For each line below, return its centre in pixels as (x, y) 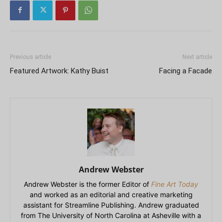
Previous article (30, 57)
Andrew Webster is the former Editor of (87, 184)
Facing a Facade (186, 71)
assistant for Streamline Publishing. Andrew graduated (111, 205)
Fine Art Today (175, 184)
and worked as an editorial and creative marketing (111, 194)
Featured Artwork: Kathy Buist (59, 71)
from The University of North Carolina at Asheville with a (111, 215)
